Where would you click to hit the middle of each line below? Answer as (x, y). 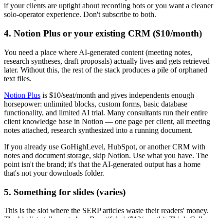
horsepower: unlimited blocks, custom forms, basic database (96, 104)
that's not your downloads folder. (54, 173)
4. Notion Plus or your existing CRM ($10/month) (103, 34)
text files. (18, 78)
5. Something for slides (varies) (65, 192)
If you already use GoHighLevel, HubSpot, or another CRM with (105, 146)
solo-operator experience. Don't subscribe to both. (80, 15)
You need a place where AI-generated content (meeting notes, (98, 52)
